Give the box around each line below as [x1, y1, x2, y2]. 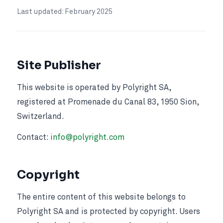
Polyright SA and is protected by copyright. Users [17, 208, 200, 217]
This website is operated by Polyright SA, [17, 84, 171, 93]
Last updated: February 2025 [17, 8, 112, 15]
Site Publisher [17, 58, 101, 73]
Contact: [17, 133, 50, 142]
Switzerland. [17, 112, 64, 121]
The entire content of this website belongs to [17, 193, 186, 202]
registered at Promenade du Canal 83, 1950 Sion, [17, 98, 199, 107]
